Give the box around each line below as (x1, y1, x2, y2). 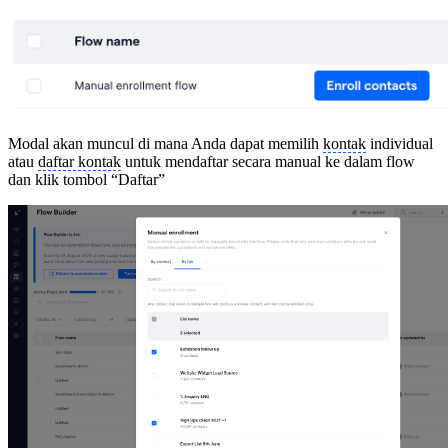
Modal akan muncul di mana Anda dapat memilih (8, 134, 323, 152)
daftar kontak (38, 152, 121, 170)
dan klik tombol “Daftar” (8, 170, 165, 188)
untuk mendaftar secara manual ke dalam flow (121, 152, 415, 170)
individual (366, 134, 433, 152)
